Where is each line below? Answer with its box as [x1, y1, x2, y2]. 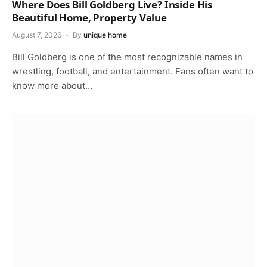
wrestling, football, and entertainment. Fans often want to [12, 66, 253, 77]
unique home [83, 30, 127, 40]
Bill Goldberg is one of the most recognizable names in [12, 51, 243, 63]
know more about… [12, 80, 92, 92]
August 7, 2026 [12, 30, 61, 40]
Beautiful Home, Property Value [12, 11, 167, 25]
